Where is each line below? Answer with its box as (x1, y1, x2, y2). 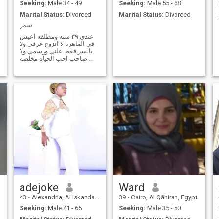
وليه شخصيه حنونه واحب (19, 62, 84, 69)
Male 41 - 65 (46, 204, 82, 212)
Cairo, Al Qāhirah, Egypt (129, 193, 197, 201)
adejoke (19, 180, 59, 194)
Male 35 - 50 (145, 204, 181, 212)
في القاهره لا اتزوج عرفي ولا (19, 40, 94, 47)
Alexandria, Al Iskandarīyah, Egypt (30, 193, 95, 201)
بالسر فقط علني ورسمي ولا (19, 47, 93, 55)
